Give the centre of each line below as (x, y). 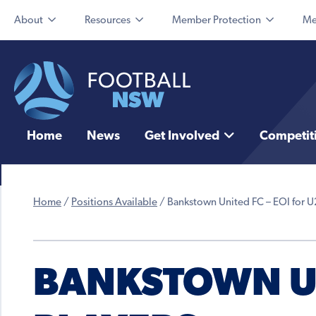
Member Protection (217, 21)
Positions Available (114, 203)
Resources (108, 21)
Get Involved (182, 137)
